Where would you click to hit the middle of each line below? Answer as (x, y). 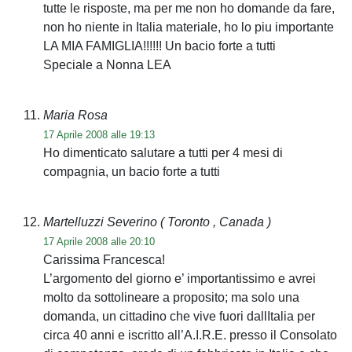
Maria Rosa (75, 115)
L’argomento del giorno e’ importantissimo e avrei (180, 278)
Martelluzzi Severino (102, 222)
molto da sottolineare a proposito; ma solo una (171, 297)
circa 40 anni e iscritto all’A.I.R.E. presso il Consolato (190, 335)
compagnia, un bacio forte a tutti (132, 171)
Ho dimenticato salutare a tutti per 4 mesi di (163, 152)
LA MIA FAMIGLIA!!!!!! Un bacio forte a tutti (159, 46)
